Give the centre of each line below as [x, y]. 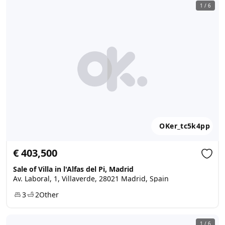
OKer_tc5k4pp [185, 126]
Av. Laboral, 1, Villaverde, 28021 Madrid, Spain [91, 179]
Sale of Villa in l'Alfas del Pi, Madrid [73, 169]
